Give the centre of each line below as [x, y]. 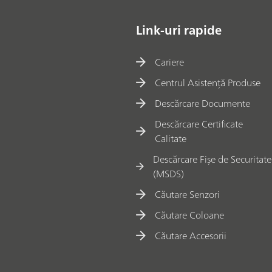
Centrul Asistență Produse [208, 83]
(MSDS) [168, 174]
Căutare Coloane [190, 215]
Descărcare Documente [203, 104]
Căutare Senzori [188, 195]
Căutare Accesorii [191, 236]
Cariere [170, 62]
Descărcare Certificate [199, 124]
